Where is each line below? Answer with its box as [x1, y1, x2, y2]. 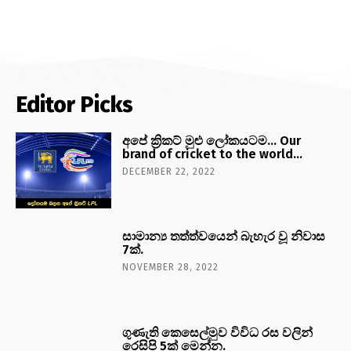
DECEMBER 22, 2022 [122, 165, 216, 177]
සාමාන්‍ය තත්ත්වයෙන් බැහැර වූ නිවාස [122, 229, 326, 244]
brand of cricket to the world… [122, 146, 303, 161]
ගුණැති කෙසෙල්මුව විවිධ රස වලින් [122, 325, 313, 341]
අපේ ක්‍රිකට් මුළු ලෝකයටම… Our [122, 132, 302, 148]
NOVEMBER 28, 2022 [122, 262, 219, 273]
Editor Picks [16, 91, 133, 118]
